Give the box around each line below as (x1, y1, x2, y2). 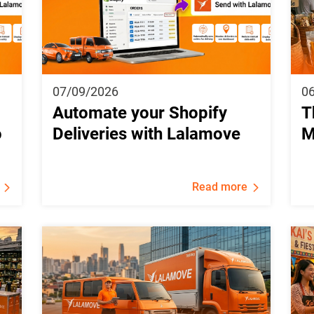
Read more (192, 179, 248, 193)
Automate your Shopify (52, 102, 227, 123)
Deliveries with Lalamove (52, 123, 240, 144)
